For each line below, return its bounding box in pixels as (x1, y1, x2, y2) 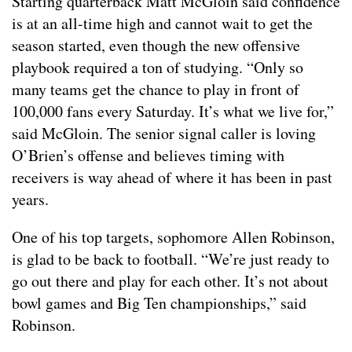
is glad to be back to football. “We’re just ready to (12, 247, 329, 269)
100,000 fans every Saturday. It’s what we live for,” (12, 100, 334, 122)
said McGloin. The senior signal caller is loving (12, 122, 316, 144)
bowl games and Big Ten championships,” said (12, 291, 306, 313)
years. (12, 188, 49, 210)
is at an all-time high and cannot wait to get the (12, 12, 313, 34)
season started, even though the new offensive (12, 34, 300, 56)
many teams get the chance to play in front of (12, 78, 299, 100)
